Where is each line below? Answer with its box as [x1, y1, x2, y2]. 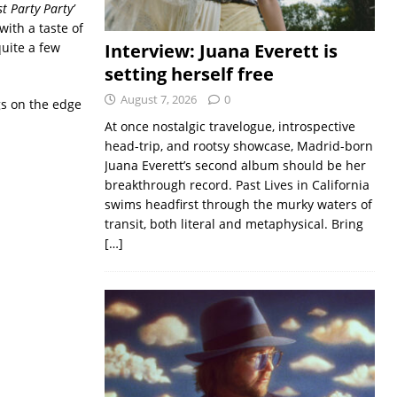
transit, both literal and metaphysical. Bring [104, 214, 363, 232]
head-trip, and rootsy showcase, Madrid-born [104, 136, 373, 154]
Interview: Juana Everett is [104, 38, 338, 63]
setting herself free [104, 61, 274, 86]
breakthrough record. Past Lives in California [104, 175, 370, 193]
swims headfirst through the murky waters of [104, 195, 372, 213]
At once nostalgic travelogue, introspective [104, 117, 355, 135]
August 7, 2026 [120, 90, 197, 107]
